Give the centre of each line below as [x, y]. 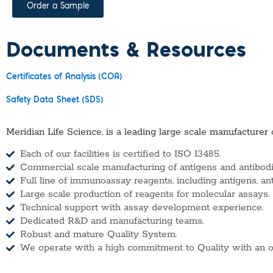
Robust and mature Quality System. [98, 235]
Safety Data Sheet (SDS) [55, 100]
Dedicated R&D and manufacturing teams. [112, 222]
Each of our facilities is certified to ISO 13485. [120, 154]
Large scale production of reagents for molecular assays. [144, 195]
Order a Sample [58, 7]
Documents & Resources [126, 49]
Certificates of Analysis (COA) [64, 78]
